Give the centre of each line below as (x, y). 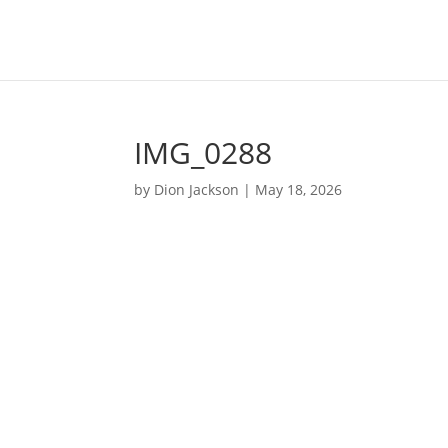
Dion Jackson (197, 189)
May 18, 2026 (299, 189)
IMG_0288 (203, 152)
